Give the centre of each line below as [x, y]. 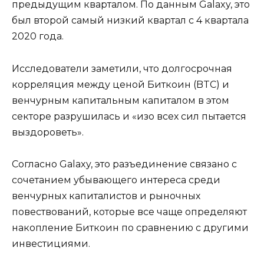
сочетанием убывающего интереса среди [116, 180]
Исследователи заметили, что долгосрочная [122, 68]
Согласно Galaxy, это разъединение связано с [124, 164]
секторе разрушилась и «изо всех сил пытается [129, 116]
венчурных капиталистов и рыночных [106, 196]
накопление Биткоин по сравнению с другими [130, 227]
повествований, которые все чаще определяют [129, 212]
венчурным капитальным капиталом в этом [121, 100]
